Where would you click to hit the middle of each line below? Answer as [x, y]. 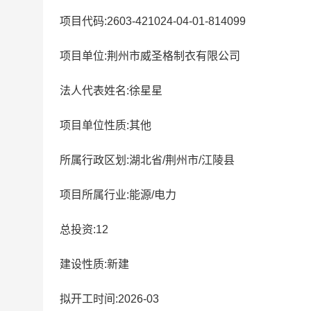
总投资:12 [84, 229]
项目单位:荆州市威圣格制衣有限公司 [150, 56]
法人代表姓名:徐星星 [111, 91]
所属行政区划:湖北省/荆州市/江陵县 [147, 160]
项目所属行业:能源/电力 [118, 195]
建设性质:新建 [94, 264]
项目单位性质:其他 [106, 125]
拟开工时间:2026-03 [109, 299]
